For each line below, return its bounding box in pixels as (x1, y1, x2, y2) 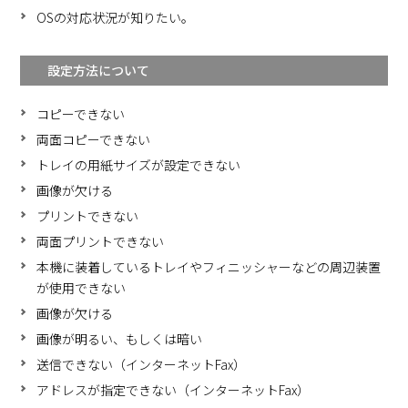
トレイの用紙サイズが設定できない (36, 156, 241, 175)
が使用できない (36, 279, 127, 298)
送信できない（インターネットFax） (36, 355, 247, 374)
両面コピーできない (36, 130, 151, 149)
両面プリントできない (36, 232, 165, 251)
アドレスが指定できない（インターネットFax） (36, 381, 311, 400)
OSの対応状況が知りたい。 (36, 8, 195, 27)
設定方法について (47, 61, 150, 80)
